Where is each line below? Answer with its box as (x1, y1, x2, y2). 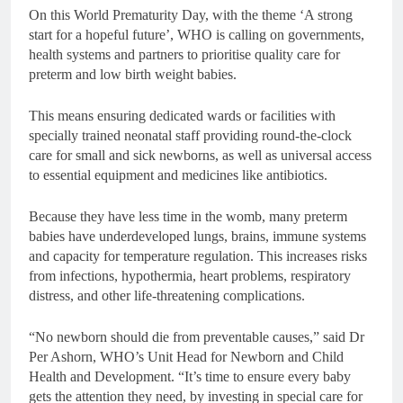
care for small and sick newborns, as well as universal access (29, 148, 372, 163)
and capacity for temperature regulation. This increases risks (29, 248, 367, 264)
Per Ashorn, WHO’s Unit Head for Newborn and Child (29, 349, 344, 364)
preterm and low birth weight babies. (29, 67, 240, 82)
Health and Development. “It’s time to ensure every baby (29, 369, 351, 384)
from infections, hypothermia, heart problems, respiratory (29, 268, 351, 283)
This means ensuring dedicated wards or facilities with (29, 108, 336, 123)
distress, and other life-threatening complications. (29, 288, 305, 303)
